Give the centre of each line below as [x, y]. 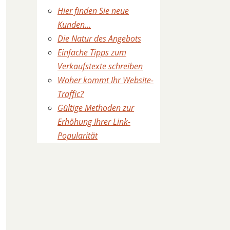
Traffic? [71, 94]
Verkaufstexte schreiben [100, 66]
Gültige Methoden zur [96, 108]
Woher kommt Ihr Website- [106, 80]
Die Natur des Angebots [99, 39]
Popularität [78, 136]
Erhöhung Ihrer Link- [94, 122]
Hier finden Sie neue [93, 11]
